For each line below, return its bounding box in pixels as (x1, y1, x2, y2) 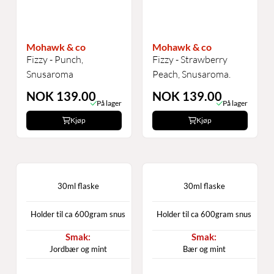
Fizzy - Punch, (26, 53, 83, 66)
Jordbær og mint (49, 244, 107, 254)
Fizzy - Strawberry (152, 53, 228, 66)
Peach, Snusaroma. (152, 68, 231, 81)
